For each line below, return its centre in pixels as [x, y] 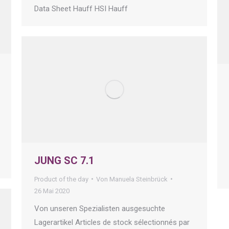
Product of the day [61, 179]
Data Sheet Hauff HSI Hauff [83, 8]
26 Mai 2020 [52, 191]
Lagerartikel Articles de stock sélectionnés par [112, 222]
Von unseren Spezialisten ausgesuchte [100, 208]
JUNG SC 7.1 [64, 160]
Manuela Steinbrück [139, 179]
